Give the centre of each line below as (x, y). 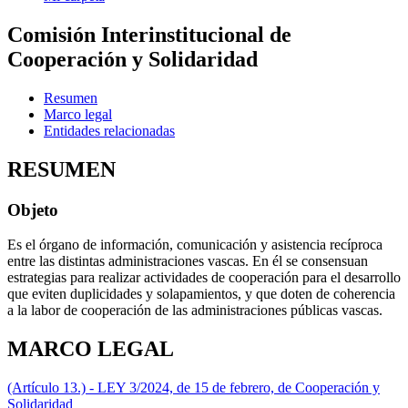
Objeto (33, 209)
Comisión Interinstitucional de (149, 34)
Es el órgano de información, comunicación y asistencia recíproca (195, 245)
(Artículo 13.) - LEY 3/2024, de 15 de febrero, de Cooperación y (194, 388)
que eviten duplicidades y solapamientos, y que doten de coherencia (201, 294)
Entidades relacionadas (109, 130)
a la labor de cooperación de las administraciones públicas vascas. (195, 311)
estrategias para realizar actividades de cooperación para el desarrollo (204, 278)
